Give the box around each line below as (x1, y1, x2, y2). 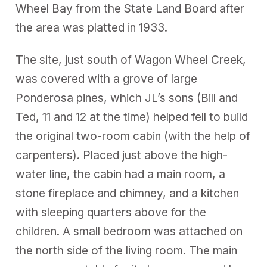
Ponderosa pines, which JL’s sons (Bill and (15, 91, 238, 105)
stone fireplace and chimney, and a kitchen (15, 186, 240, 200)
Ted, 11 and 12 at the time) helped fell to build (15, 110, 249, 124)
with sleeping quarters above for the (15, 205, 207, 219)
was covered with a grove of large (15, 72, 198, 86)
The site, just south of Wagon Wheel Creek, (15, 52, 247, 67)
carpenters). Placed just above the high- (15, 148, 228, 162)
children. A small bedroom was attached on (15, 224, 243, 238)
